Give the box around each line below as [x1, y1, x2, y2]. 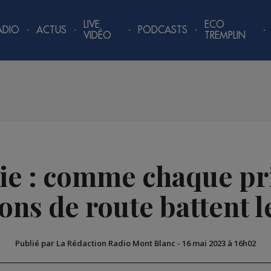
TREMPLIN [204, 31, 246, 41]
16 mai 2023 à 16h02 [182, 238, 256, 249]
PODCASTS [138, 25, 188, 35]
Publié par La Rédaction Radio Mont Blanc [15, 238, 175, 249]
